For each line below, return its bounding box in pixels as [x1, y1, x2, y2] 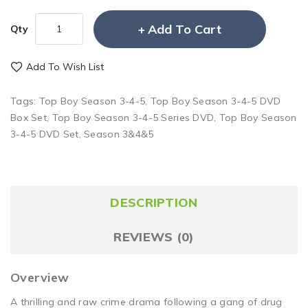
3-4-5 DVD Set [10, 127, 79, 140]
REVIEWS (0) [113, 228, 195, 245]
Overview [10, 269, 69, 285]
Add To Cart [147, 21, 221, 37]
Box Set [10, 111, 47, 124]
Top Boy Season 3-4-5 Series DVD [52, 111, 214, 124]
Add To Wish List [26, 60, 104, 73]
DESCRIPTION [110, 194, 198, 210]
